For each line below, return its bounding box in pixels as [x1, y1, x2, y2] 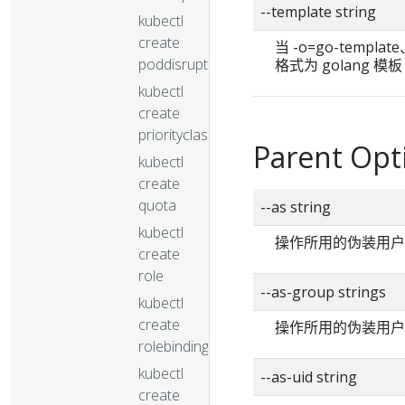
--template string [260, 2, 376, 22]
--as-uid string [260, 367, 357, 387]
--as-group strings [260, 282, 386, 302]
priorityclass [138, 124, 215, 145]
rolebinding [138, 335, 209, 356]
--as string [260, 197, 331, 217]
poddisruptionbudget [138, 53, 272, 74]
